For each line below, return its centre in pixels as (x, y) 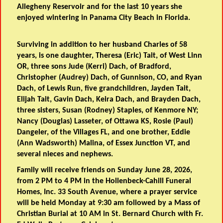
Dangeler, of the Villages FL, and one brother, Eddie (104, 133)
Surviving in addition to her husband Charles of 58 (102, 45)
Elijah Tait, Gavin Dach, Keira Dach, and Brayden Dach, (109, 100)
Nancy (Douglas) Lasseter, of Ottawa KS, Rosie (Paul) (105, 122)
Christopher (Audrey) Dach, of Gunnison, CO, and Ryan (110, 78)
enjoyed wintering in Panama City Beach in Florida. (105, 18)
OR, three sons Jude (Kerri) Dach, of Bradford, (94, 67)
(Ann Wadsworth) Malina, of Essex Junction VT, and (104, 144)
